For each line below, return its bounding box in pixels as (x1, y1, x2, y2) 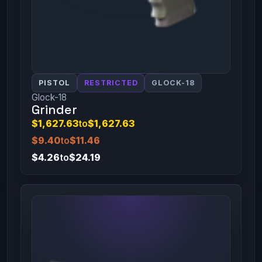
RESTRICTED (84, 78, 138, 88)
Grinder (31, 102, 77, 118)
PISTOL (38, 78, 70, 88)
